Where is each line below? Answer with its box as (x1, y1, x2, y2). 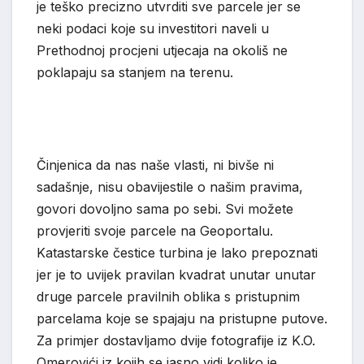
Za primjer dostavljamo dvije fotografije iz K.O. (37, 332, 315, 349)
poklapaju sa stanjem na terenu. (37, 64, 233, 81)
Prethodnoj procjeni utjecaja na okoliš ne (37, 42, 288, 59)
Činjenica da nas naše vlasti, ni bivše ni (37, 157, 274, 174)
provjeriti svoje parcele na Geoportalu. (37, 223, 273, 240)
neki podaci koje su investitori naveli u (37, 20, 269, 37)
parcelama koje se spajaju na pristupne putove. (37, 310, 327, 327)
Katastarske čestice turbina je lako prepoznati (37, 245, 318, 262)
